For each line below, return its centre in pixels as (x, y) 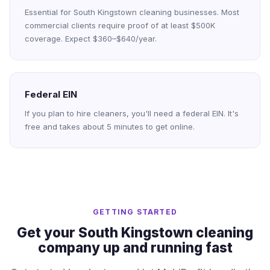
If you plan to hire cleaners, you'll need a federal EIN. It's (132, 113)
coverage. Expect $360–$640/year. (91, 39)
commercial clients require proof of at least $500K (120, 25)
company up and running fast (135, 247)
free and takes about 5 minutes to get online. (110, 127)
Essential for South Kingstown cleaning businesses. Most (132, 12)
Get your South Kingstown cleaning (135, 232)
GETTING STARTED (135, 212)
